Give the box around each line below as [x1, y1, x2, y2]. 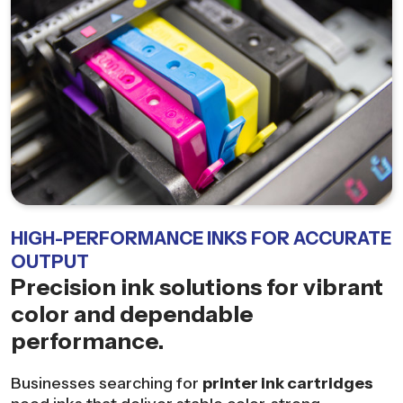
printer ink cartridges [202, 372, 373, 393]
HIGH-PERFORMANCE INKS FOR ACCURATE [11, 228, 391, 249]
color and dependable [11, 300, 253, 327]
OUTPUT [11, 251, 89, 273]
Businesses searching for [11, 372, 202, 393]
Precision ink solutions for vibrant [11, 273, 383, 300]
